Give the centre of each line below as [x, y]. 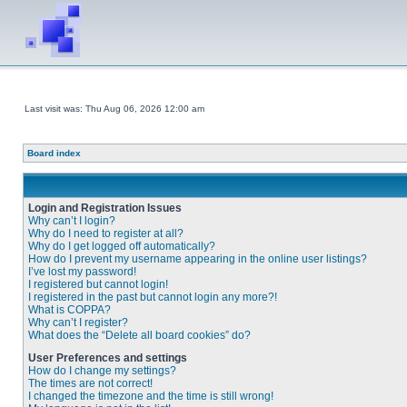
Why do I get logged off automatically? [122, 246]
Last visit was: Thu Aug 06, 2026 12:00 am [114, 109]
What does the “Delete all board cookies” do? [139, 335]
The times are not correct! [90, 383]
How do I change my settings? [102, 371]
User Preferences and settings [108, 358]
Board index [54, 153]
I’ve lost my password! [82, 272]
